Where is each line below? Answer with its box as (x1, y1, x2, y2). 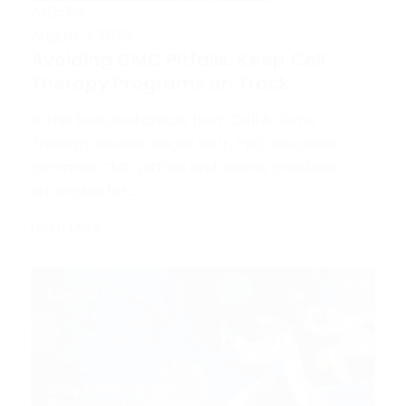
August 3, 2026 (30, 25, 132, 47)
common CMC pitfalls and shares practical (30, 157, 337, 179)
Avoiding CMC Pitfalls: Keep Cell (30, 47, 325, 73)
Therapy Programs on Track (30, 71, 289, 97)
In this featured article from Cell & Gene (30, 110, 315, 131)
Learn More (30, 219, 101, 238)
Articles (30, 2, 85, 24)
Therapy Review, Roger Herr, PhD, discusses (30, 133, 338, 155)
